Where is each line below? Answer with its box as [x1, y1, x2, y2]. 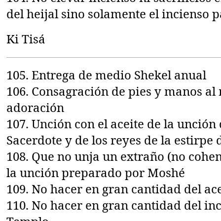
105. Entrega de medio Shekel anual [6, 66, 207, 83]
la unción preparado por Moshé [6, 164, 185, 181]
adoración [6, 99, 65, 115]
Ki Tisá [6, 30, 46, 47]
